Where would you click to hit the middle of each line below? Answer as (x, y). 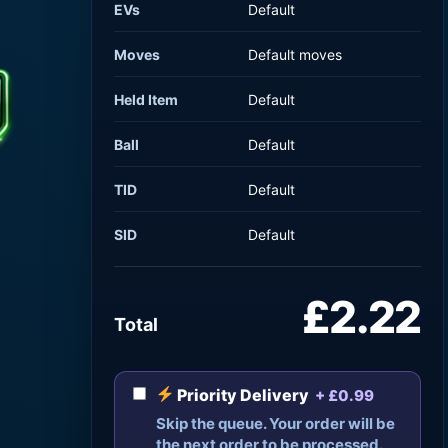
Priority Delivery (242, 394)
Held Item (146, 99)
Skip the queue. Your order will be (276, 423)
